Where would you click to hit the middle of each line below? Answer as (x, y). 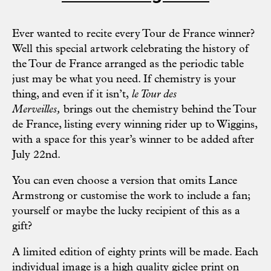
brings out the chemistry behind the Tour (158, 110)
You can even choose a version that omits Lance (125, 181)
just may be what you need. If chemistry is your (124, 80)
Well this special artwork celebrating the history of (130, 50)
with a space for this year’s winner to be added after (133, 140)
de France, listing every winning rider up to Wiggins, (135, 125)
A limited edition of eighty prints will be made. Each (135, 253)
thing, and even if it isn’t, (70, 95)
